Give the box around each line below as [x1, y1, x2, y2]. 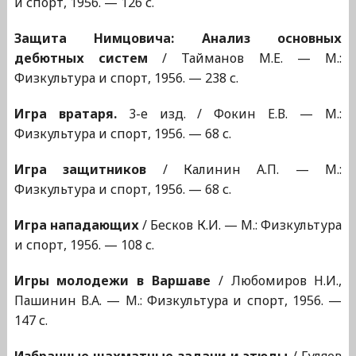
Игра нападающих [14, 216, 139, 234]
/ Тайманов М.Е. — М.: [147, 49, 342, 68]
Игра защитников [14, 161, 147, 179]
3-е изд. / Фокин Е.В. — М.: [116, 105, 342, 123]
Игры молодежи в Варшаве [14, 272, 211, 290]
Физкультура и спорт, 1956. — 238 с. [14, 69, 238, 87]
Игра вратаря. [14, 105, 117, 123]
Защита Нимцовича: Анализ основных [14, 29, 342, 48]
